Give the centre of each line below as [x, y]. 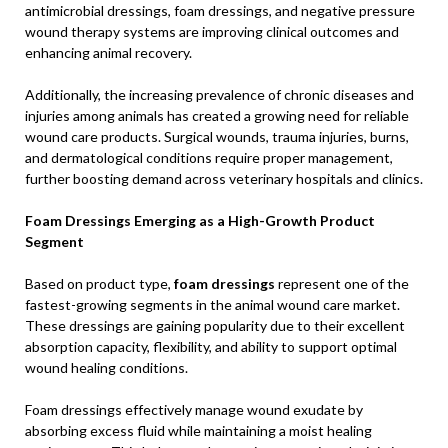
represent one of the [342, 283]
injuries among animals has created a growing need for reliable [217, 115]
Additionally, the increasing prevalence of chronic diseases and [219, 94]
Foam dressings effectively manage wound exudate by [194, 409]
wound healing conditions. [106, 367]
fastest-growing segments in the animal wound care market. [212, 304]
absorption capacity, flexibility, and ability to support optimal [211, 346]
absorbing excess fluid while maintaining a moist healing [198, 430]
